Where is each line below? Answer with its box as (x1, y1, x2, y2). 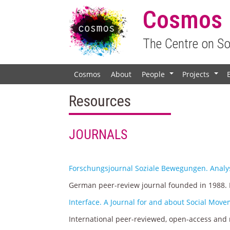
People (142, 69, 165, 79)
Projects (182, 69, 210, 79)
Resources (69, 91, 131, 110)
